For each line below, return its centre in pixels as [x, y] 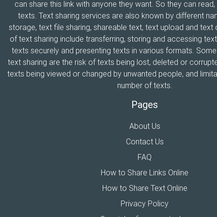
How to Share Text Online [145, 188]
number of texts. [145, 85]
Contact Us [145, 141]
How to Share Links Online [145, 172]
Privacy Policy [145, 203]
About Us [145, 126]
